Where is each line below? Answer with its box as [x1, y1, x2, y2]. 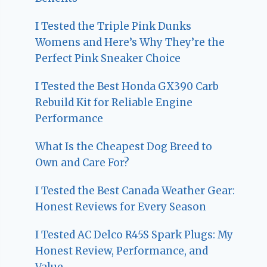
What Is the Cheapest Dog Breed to [35, 139, 213, 153]
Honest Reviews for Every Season [35, 200, 207, 213]
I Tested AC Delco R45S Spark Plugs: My [35, 228, 234, 241]
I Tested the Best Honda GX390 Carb [35, 79, 219, 93]
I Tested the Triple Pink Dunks [35, 19, 192, 33]
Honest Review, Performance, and [35, 244, 209, 257]
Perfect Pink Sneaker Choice [35, 51, 181, 65]
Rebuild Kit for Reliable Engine [35, 95, 193, 109]
